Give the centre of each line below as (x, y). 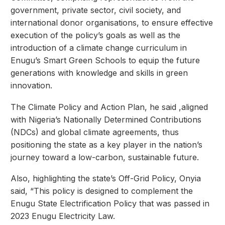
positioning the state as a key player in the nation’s (106, 144)
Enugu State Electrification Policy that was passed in (110, 204)
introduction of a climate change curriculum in (99, 48)
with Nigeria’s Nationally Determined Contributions (106, 119)
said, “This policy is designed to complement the (102, 191)
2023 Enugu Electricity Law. (63, 216)
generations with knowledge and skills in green (99, 73)
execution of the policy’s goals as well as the (95, 35)
